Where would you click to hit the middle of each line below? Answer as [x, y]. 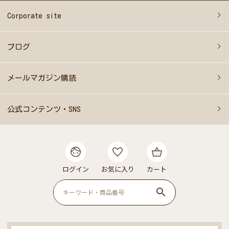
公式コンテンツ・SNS [44, 109]
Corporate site [35, 16]
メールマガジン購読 [42, 78]
